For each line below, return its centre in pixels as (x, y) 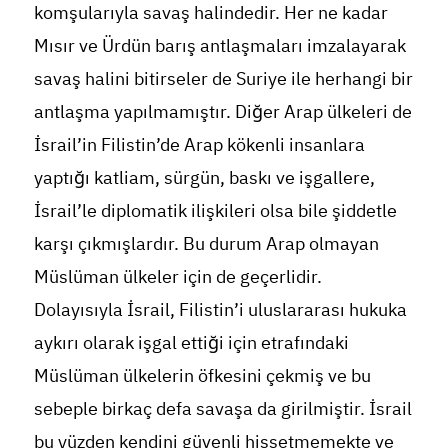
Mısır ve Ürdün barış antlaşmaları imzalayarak (219, 45)
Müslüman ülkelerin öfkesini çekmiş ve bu (202, 375)
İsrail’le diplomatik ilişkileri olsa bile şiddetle (215, 210)
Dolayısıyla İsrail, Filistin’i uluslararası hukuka (220, 309)
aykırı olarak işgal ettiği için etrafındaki (191, 342)
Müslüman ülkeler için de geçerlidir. (177, 276)
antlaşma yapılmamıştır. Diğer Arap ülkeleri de (222, 111)
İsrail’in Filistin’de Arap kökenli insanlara (199, 144)
